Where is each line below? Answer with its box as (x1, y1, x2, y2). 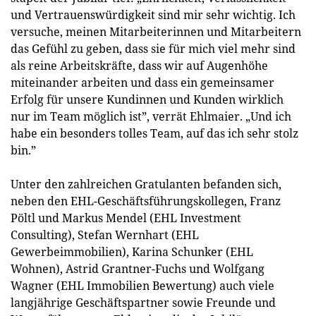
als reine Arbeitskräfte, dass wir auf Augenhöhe (11, 57, 268, 73)
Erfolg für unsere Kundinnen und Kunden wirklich (11, 91, 284, 107)
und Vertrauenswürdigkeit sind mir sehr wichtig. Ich (11, 6, 296, 23)
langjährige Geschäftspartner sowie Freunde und (11, 294, 276, 310)
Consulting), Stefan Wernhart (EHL (11, 226, 199, 243)
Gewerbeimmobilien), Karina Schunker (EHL (11, 243, 253, 260)
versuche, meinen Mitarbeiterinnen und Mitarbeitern (11, 23, 301, 39)
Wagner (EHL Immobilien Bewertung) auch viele (11, 277, 274, 293)
